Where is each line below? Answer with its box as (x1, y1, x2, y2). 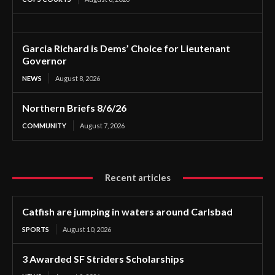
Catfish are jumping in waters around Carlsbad (22, 206, 233, 218)
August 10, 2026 (63, 225, 111, 234)
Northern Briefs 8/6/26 (22, 102, 126, 114)
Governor (22, 55, 67, 67)
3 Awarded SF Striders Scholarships (22, 253, 184, 265)
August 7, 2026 (80, 122, 125, 130)
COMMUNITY (22, 122, 66, 130)
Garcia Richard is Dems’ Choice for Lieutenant (22, 42, 230, 55)
